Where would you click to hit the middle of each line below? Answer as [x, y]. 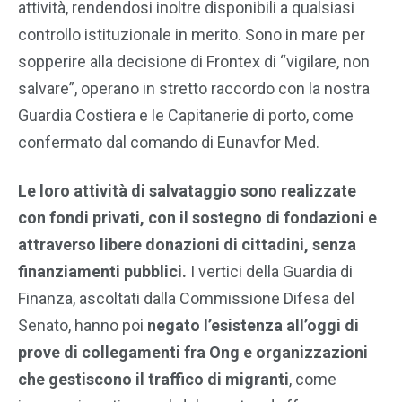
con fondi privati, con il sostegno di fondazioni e [197, 218]
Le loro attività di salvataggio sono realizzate [187, 191]
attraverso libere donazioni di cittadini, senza [187, 245]
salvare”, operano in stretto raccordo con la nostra [194, 89]
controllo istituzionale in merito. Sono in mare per [192, 35]
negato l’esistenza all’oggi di [253, 326]
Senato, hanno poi [83, 326]
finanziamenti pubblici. [102, 272]
